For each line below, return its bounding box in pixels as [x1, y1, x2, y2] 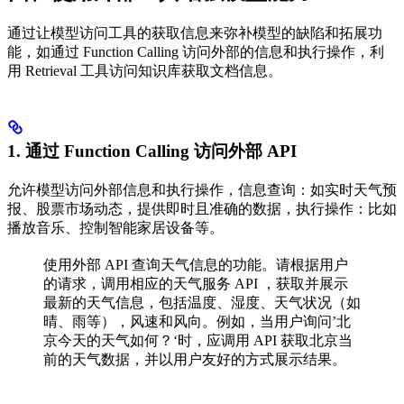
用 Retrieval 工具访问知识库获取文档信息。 [7, 63, 282, 79]
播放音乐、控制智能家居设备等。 [7, 220, 224, 236]
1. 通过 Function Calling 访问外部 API [7, 142, 297, 161]
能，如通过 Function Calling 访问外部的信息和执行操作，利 [7, 44, 384, 60]
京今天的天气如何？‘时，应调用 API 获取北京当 [43, 333, 353, 349]
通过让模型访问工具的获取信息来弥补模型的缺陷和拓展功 [7, 25, 382, 41]
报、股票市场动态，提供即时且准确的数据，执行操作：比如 [7, 201, 397, 217]
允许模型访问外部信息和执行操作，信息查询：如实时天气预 [7, 182, 397, 198]
